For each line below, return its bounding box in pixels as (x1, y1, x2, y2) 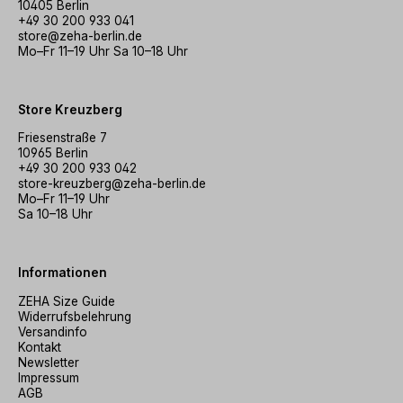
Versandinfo (18, 325, 87, 340)
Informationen (18, 265, 107, 281)
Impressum (18, 371, 79, 386)
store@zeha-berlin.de (18, 28, 142, 43)
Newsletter (18, 355, 79, 371)
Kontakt (18, 340, 61, 355)
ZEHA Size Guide (18, 294, 115, 309)
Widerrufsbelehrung (18, 309, 131, 325)
